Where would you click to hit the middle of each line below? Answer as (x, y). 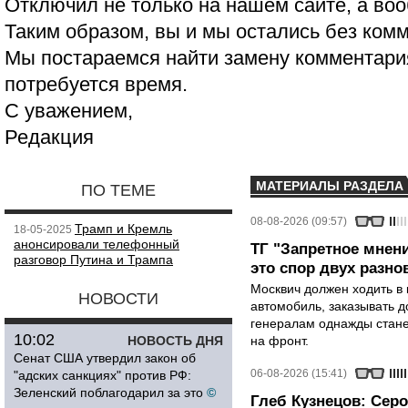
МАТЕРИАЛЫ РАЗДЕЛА (330, 186)
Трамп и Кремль (123, 229)
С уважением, (69, 111)
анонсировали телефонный (97, 244)
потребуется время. (96, 84)
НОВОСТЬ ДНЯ (175, 341)
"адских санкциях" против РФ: (102, 375)
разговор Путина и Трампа (93, 260)
